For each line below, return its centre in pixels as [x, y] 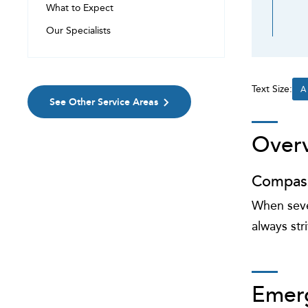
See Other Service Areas [104, 101]
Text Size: [272, 89]
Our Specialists [78, 30]
